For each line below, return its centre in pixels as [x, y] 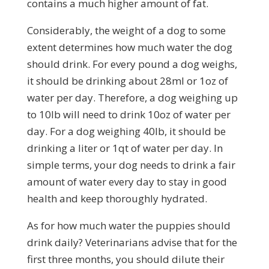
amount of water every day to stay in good [127, 181]
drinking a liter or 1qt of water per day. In [125, 148]
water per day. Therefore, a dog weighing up [132, 97]
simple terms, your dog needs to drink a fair [131, 165]
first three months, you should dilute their [125, 259]
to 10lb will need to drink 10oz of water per [128, 114]
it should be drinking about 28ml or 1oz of [127, 80]
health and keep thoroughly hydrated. [117, 198]
